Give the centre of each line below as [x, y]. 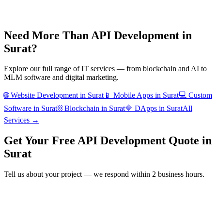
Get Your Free [41, 141]
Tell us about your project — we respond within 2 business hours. [104, 174]
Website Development [44, 95]
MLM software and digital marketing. [61, 77]
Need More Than [47, 35]
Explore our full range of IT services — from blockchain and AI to [105, 69]
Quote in [189, 141]
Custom [200, 95]
